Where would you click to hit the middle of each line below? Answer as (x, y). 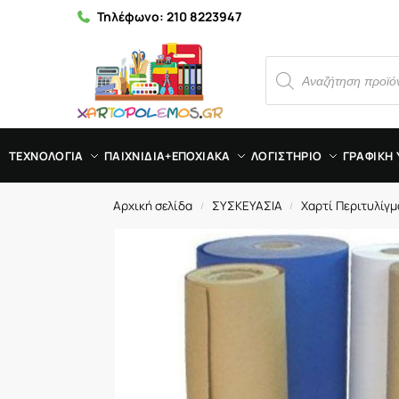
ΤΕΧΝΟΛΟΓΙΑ (46, 156)
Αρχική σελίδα (153, 206)
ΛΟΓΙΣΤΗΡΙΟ (286, 156)
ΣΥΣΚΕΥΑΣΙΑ (247, 206)
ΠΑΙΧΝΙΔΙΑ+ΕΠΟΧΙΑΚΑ (167, 156)
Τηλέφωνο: (132, 16)
